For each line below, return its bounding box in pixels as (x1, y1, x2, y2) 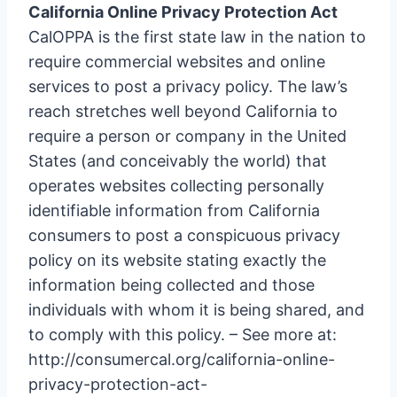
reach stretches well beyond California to (28, 102, 338, 121)
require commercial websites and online (28, 52, 325, 71)
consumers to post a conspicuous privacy (28, 226, 340, 245)
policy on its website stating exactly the (28, 251, 326, 269)
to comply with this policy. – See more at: (28, 325, 337, 344)
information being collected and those (28, 276, 315, 294)
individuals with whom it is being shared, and (28, 300, 364, 319)
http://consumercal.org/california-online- (28, 350, 335, 369)
